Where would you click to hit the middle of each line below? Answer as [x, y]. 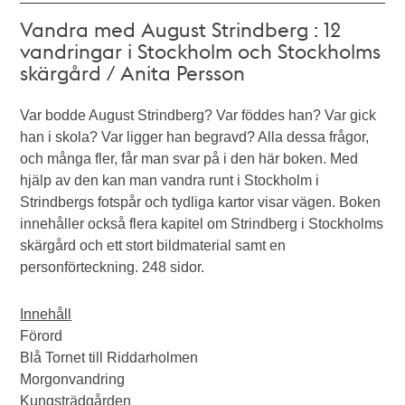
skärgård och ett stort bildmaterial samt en [153, 245]
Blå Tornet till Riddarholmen [111, 358]
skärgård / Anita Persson [133, 72]
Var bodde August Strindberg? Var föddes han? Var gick [198, 115]
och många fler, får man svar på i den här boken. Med [189, 159]
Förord [42, 336]
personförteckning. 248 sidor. [113, 267]
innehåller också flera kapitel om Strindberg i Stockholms [202, 224]
